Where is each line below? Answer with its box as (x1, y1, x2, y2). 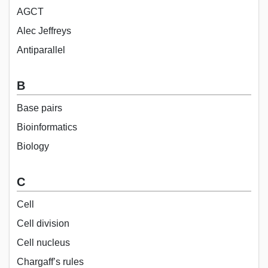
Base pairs (17, 102, 62, 113)
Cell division (17, 218, 69, 229)
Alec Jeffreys (17, 25, 71, 36)
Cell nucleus (17, 237, 70, 248)
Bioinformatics (17, 121, 77, 132)
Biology (17, 141, 49, 151)
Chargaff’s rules (17, 256, 84, 267)
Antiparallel (17, 44, 65, 55)
